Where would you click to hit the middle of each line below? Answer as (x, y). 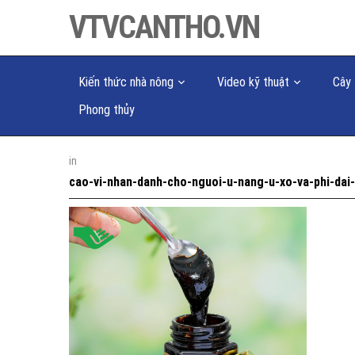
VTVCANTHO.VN (164, 27)
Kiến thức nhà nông (126, 82)
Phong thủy (107, 110)
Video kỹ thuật (253, 82)
